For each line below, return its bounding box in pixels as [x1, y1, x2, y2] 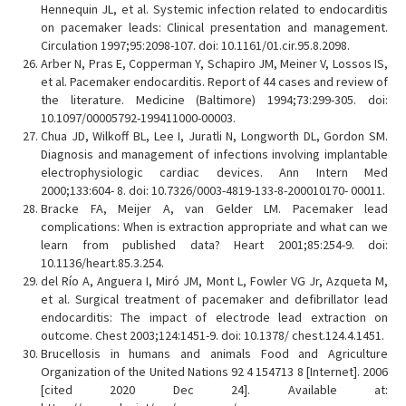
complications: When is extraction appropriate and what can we [41, 218, 388, 235]
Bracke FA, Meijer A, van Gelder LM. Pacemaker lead [41, 200, 388, 217]
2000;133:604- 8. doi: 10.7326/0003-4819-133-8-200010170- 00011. [41, 182, 385, 198]
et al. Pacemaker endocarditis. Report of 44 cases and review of [41, 73, 388, 90]
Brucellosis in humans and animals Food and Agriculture [41, 345, 388, 362]
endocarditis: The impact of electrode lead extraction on [41, 309, 388, 325]
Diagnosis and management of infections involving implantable [41, 146, 388, 162]
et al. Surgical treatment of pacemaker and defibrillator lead [41, 291, 388, 307]
